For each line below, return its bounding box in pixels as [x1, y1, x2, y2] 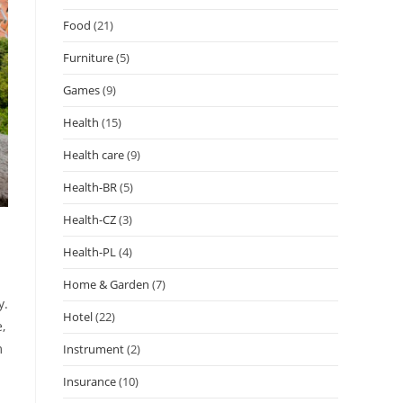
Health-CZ [63, 210, 116, 228]
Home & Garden [63, 275, 149, 292]
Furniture [63, 49, 113, 66]
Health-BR [63, 178, 117, 195]
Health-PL [63, 243, 116, 260]
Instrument [63, 340, 124, 357]
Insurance [63, 372, 116, 390]
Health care [63, 146, 124, 163]
